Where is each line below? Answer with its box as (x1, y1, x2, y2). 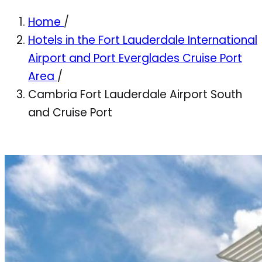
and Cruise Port (28, 104, 112, 120)
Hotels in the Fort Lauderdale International (28, 32, 257, 48)
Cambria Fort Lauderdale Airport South (28, 86, 242, 102)
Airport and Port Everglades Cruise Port (28, 50, 242, 66)
